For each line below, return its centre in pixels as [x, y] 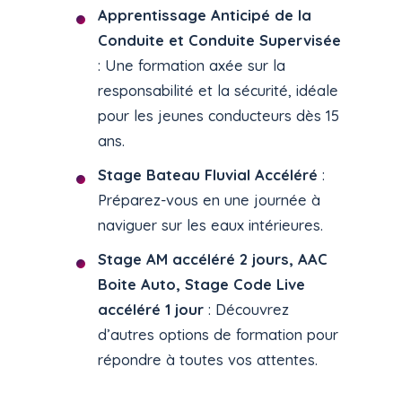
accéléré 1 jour [151, 310]
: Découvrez [247, 310]
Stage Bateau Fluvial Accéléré [208, 175]
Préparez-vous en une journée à [210, 200]
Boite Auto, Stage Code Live [202, 284]
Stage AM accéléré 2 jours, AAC [213, 259]
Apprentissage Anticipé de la [205, 15]
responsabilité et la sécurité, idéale [218, 91]
